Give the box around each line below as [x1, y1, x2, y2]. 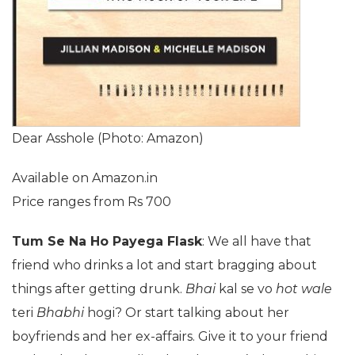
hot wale [273, 281, 332, 296]
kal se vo [219, 281, 273, 296]
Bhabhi [33, 304, 87, 320]
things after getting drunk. [12, 281, 185, 296]
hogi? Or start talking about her [87, 304, 289, 320]
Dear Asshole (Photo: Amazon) [12, 130, 204, 146]
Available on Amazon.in [12, 170, 158, 185]
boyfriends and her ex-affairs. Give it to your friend [12, 328, 328, 344]
